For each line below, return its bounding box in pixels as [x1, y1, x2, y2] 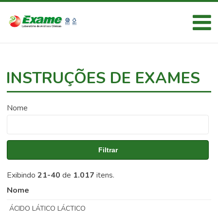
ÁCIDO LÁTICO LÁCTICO [9, 204, 86, 213]
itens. [94, 170, 115, 181]
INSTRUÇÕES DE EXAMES [6, 68, 200, 89]
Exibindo [7, 170, 38, 181]
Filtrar [98, 146, 118, 154]
